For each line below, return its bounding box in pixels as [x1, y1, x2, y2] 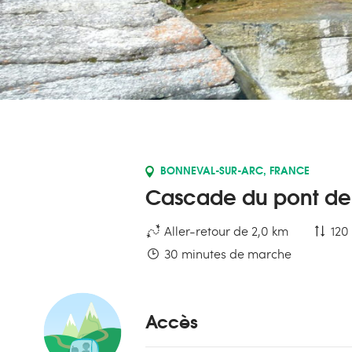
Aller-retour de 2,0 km [161, 222, 288, 239]
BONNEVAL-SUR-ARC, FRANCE [160, 162, 310, 178]
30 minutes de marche [161, 245, 291, 262]
